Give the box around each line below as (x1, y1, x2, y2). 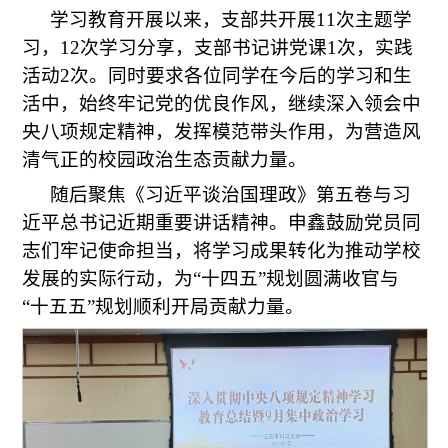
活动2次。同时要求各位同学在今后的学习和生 (22, 65, 413, 87)
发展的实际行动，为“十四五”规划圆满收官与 (22, 268, 400, 290)
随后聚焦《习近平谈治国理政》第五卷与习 (50, 184, 412, 206)
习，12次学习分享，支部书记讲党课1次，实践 (22, 37, 414, 59)
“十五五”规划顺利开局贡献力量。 (22, 296, 305, 318)
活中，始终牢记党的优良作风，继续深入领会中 (22, 93, 422, 115)
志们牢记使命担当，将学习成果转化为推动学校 (22, 240, 422, 262)
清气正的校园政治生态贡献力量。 (22, 149, 308, 171)
